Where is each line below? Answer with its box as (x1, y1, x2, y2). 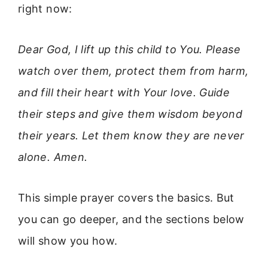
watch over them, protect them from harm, (18, 64, 249, 77)
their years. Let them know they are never (18, 129, 245, 142)
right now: (18, 2, 72, 15)
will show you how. (18, 234, 118, 248)
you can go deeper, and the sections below (18, 213, 245, 226)
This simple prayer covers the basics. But (18, 191, 234, 205)
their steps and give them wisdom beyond (18, 107, 243, 120)
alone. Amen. (18, 150, 88, 163)
